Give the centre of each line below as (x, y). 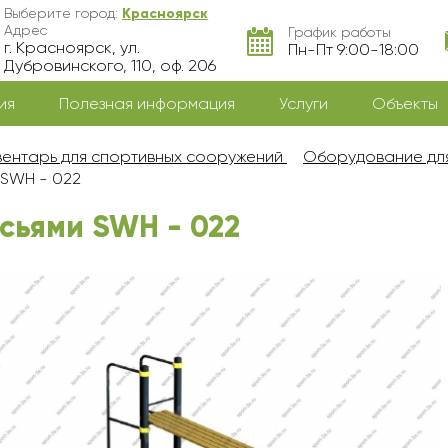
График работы (339, 31)
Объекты (405, 103)
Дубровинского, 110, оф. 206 (110, 65)
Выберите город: (63, 13)
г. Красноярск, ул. (72, 47)
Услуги (303, 103)
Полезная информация (147, 103)
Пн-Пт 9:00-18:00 (353, 49)
